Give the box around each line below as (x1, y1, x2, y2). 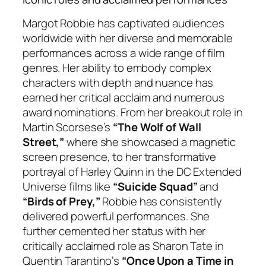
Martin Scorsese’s (23, 119, 113, 135)
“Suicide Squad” (113, 179, 198, 195)
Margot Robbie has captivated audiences (23, 15, 225, 31)
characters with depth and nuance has (23, 75, 214, 91)
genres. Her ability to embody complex (23, 60, 212, 76)
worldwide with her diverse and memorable (23, 30, 233, 46)
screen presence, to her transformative (23, 149, 217, 165)
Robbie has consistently (100, 194, 223, 210)
